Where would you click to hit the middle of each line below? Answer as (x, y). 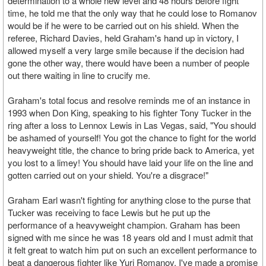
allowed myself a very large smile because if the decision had (126, 50)
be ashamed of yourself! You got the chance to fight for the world (132, 137)
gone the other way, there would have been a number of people (129, 63)
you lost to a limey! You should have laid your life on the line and (130, 162)
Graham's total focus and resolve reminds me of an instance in (129, 100)
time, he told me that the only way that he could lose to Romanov (132, 13)
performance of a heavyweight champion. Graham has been (124, 225)
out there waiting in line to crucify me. (79, 75)
